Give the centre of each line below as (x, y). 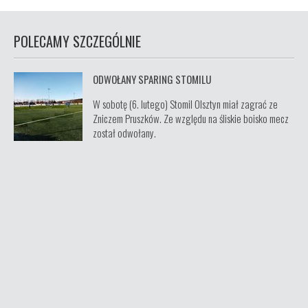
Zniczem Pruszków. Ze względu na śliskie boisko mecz (191, 118)
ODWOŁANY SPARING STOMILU (152, 79)
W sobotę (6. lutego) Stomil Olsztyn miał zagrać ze (185, 104)
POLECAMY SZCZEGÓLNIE (77, 41)
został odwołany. (124, 133)
